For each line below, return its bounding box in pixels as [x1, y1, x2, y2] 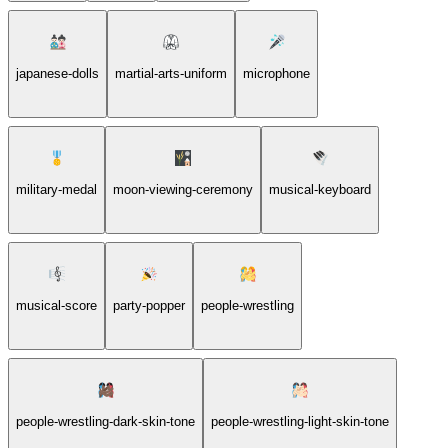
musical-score [16, 297, 97, 313]
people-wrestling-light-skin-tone [211, 413, 389, 429]
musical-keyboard [269, 181, 371, 197]
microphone [243, 65, 310, 81]
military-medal [16, 181, 97, 197]
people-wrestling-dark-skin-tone [16, 413, 195, 429]
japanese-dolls [16, 65, 99, 81]
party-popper [113, 297, 185, 313]
